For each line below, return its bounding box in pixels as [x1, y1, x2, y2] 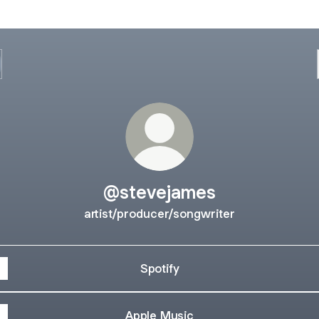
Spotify [140, 260, 179, 276]
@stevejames [103, 180, 216, 204]
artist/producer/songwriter [84, 206, 235, 221]
